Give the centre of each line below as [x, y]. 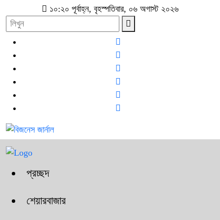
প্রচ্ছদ [38, 173]
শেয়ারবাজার [46, 200]
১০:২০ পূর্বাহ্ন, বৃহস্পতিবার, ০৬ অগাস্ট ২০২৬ [113, 9]
